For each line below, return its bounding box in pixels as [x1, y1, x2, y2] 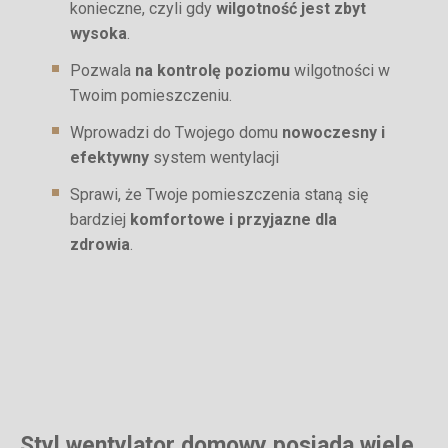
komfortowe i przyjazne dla [130, 210, 337, 230]
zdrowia [70, 235, 130, 255]
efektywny [70, 148, 149, 168]
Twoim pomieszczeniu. [70, 86, 232, 106]
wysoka [70, 24, 127, 44]
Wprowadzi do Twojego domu [70, 123, 282, 143]
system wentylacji [149, 148, 279, 168]
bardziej [70, 210, 130, 230]
